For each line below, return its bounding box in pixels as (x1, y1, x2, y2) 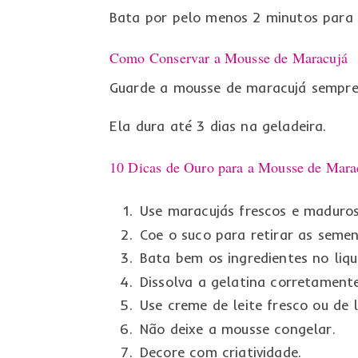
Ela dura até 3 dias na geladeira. (109, 117, 327, 135)
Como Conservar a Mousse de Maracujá (109, 47, 348, 67)
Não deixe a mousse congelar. (139, 320, 336, 337)
